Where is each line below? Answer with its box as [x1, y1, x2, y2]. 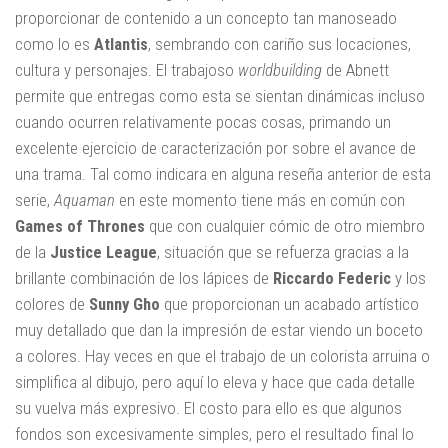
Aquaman [54, 189, 115, 210]
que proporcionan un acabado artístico [160, 293, 419, 314]
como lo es [15, 33, 94, 54]
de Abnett [322, 59, 389, 80]
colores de [15, 293, 89, 314]
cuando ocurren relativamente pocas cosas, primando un [15, 111, 391, 132]
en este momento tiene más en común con [115, 189, 405, 210]
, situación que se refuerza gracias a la [157, 241, 409, 262]
